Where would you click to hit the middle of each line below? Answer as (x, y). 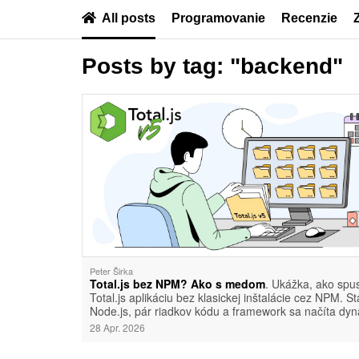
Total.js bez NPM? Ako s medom (177, 283)
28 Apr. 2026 (117, 327)
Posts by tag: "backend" (212, 66)
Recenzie (309, 18)
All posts (129, 18)
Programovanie (218, 18)
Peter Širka (111, 270)
